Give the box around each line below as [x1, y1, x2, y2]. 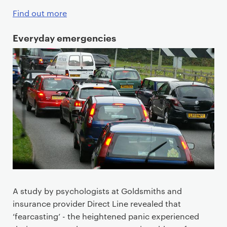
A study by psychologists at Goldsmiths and [13, 185, 182, 196]
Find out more [13, 8, 67, 19]
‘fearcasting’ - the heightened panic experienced [13, 210, 199, 221]
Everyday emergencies [13, 31, 116, 45]
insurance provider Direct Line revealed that [13, 198, 181, 209]
